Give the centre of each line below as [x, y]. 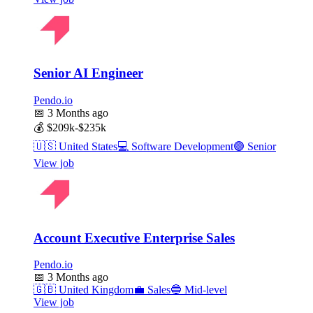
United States [87, 146]
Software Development [181, 146]
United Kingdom [95, 290]
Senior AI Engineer [88, 73]
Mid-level [204, 290]
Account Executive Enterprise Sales [134, 238]
